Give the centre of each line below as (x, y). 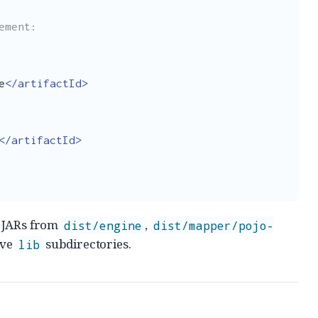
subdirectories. (87, 244)
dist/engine (103, 225)
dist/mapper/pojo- (214, 225)
